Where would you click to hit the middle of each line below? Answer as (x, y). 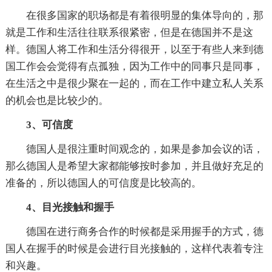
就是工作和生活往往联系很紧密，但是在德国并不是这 (129, 32)
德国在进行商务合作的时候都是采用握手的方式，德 (144, 231)
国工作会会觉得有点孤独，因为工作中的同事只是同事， (134, 66)
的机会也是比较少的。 (57, 100)
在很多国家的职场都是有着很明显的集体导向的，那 (144, 15)
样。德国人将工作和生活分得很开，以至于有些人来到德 (134, 49)
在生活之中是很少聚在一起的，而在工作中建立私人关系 (134, 83)
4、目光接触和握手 (70, 207)
